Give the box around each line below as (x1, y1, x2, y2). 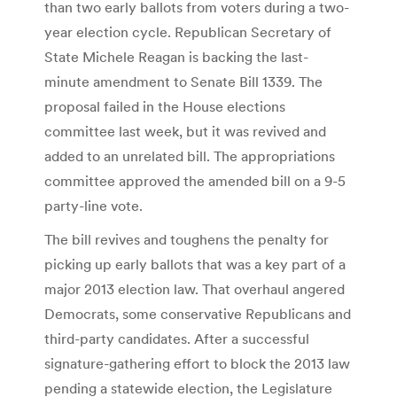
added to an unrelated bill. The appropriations (44, 147, 335, 166)
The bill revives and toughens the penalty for (44, 230, 329, 249)
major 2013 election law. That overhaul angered (44, 280, 345, 299)
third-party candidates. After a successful (44, 330, 309, 348)
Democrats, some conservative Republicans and (44, 305, 351, 323)
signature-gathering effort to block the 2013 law (44, 354, 350, 373)
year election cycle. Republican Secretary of (44, 23, 331, 42)
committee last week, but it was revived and (44, 122, 326, 141)
